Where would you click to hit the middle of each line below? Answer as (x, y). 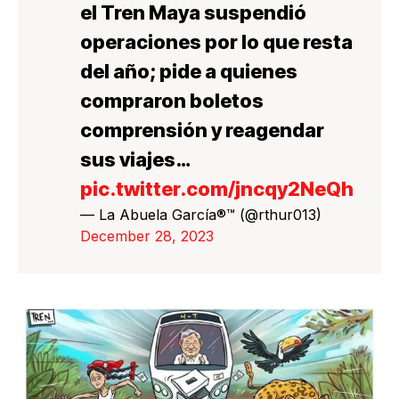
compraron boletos (172, 100)
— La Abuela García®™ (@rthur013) (201, 214)
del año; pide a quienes (189, 71)
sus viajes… (135, 159)
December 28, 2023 (147, 236)
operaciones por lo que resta (216, 41)
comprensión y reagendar (202, 130)
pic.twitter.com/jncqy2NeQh (217, 188)
